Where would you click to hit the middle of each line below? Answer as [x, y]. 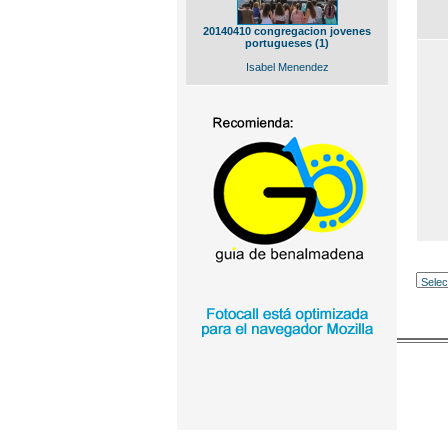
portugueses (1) [287, 43]
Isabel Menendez [287, 67]
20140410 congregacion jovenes [287, 31]
